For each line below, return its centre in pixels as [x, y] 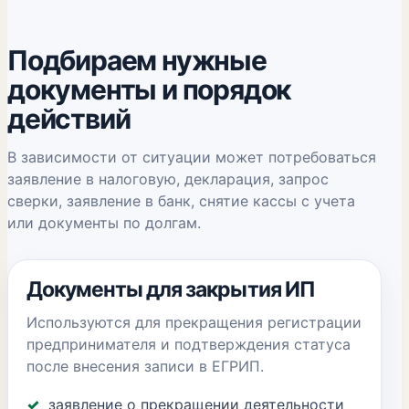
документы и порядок [150, 89]
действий [69, 119]
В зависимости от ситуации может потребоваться [192, 157]
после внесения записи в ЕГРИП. [145, 366]
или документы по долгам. [104, 223]
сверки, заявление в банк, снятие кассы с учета [181, 201]
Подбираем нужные [137, 60]
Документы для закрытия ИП [171, 289]
